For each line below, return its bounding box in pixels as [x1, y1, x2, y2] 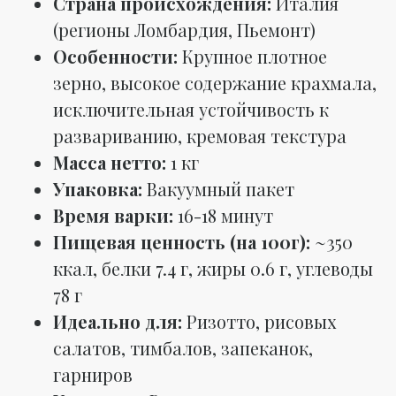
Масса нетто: [53, 149, 166, 174]
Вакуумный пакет [142, 176, 294, 201]
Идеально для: [53, 308, 182, 333]
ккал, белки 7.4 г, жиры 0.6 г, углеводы [53, 255, 373, 280]
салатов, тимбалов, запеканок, [53, 335, 313, 360]
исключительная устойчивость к [53, 96, 329, 121]
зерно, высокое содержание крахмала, [53, 70, 377, 95]
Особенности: [53, 43, 178, 68]
